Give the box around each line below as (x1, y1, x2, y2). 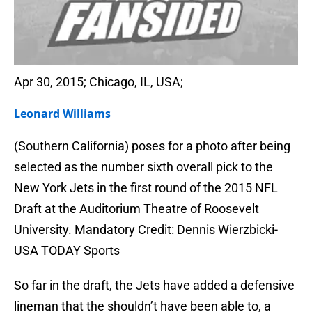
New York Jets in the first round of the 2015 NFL (14, 180, 278, 196)
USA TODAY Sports (14, 243, 120, 258)
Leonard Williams (14, 106, 111, 122)
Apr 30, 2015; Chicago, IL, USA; (14, 75, 183, 90)
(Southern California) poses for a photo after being (14, 139, 290, 154)
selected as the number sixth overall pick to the (14, 159, 273, 175)
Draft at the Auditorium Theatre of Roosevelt (14, 201, 259, 217)
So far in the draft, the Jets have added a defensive (14, 278, 295, 293)
